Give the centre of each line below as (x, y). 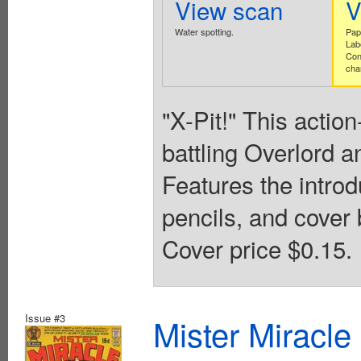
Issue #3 (45, 318)
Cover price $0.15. (257, 248)
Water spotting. (204, 31)
